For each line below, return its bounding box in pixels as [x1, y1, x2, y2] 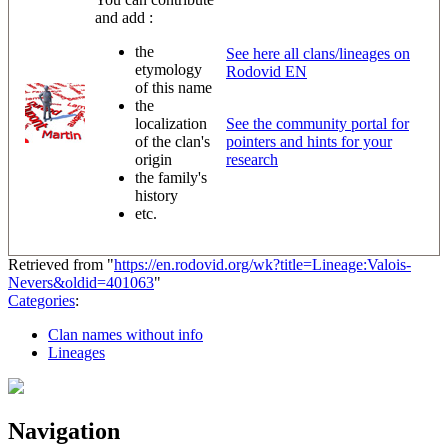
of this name [135, 79, 212, 97]
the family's [135, 169, 207, 187]
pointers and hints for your [226, 133, 392, 151]
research [226, 151, 278, 169]
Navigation [8, 418, 120, 445]
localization [135, 115, 207, 133]
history [135, 187, 178, 205]
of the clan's [135, 133, 210, 151]
